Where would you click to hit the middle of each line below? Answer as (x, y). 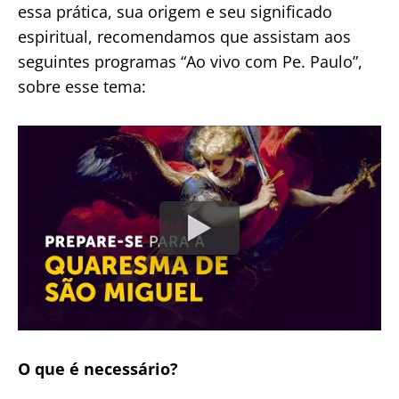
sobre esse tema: (84, 86)
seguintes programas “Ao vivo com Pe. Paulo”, (190, 61)
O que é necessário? (98, 369)
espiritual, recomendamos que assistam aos (184, 36)
